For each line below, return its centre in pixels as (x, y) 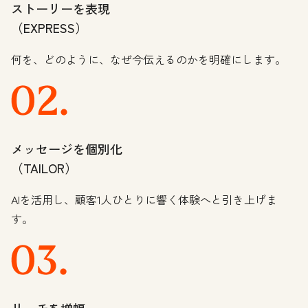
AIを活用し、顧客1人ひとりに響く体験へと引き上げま (144, 200)
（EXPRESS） (49, 28)
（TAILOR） (44, 168)
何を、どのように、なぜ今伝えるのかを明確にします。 (150, 59)
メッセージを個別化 (67, 149)
